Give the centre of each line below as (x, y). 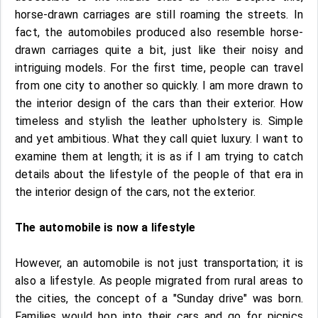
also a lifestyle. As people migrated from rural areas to (159, 280)
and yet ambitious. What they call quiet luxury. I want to (159, 138)
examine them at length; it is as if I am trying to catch (159, 156)
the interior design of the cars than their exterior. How (159, 103)
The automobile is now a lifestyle (105, 227)
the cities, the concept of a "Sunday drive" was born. (159, 298)
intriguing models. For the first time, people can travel (159, 67)
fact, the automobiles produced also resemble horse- (159, 32)
